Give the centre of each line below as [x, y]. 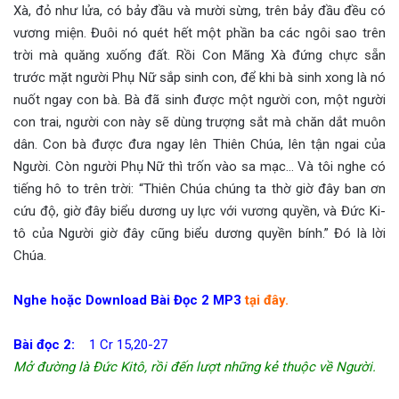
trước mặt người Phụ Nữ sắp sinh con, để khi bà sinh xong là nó [199, 77]
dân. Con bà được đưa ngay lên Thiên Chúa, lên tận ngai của [199, 144]
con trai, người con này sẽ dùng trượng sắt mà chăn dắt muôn [199, 122]
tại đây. [267, 300]
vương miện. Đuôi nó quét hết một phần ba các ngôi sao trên [199, 33]
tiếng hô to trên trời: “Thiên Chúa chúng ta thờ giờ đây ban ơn [199, 188]
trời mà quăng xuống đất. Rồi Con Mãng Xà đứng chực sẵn [199, 55]
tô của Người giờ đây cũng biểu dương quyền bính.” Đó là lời [199, 233]
